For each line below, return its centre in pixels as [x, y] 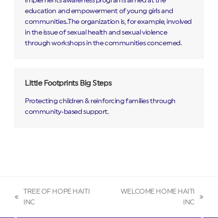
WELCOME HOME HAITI [157, 191]
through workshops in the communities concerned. [103, 43]
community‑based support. [67, 112]
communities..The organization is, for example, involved [108, 22]
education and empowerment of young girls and [99, 11]
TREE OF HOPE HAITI [57, 191]
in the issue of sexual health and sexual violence [96, 32]
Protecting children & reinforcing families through [100, 101]
